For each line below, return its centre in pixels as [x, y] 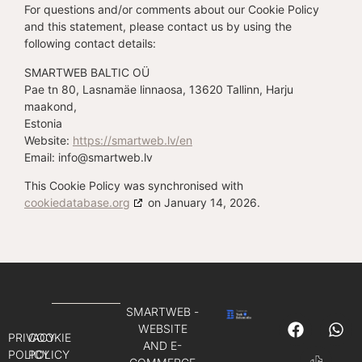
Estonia [43, 123]
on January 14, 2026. [202, 202]
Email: [41, 157]
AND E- [163, 346]
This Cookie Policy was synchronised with [134, 185]
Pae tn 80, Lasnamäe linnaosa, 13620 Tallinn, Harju [159, 89]
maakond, [51, 106]
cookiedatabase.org [77, 202]
